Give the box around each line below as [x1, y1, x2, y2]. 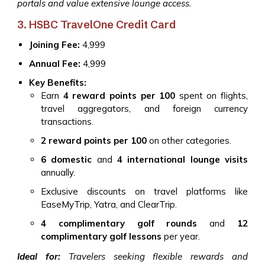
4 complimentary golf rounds [41, 218, 198, 229]
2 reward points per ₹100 [41, 135, 147, 146]
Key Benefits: [29, 77, 86, 88]
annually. [41, 167, 75, 178]
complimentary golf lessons [41, 231, 161, 242]
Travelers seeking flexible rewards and [68, 251, 248, 262]
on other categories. [147, 135, 231, 146]
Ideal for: [17, 251, 69, 262]
